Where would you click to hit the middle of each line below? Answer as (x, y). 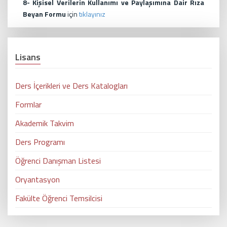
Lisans (28, 57)
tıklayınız (92, 14)
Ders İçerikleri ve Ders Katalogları (71, 86)
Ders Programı (40, 142)
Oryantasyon (37, 179)
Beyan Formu (45, 14)
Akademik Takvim (45, 123)
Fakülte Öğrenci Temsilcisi (59, 198)
